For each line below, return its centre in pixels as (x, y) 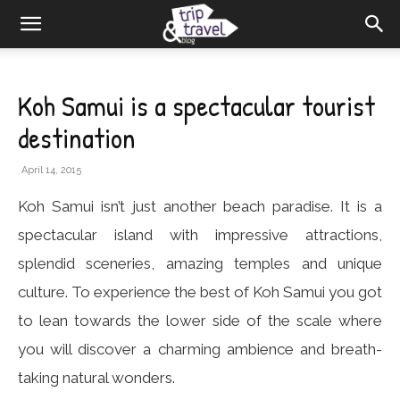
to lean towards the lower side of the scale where (200, 321)
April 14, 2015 (51, 170)
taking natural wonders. (96, 378)
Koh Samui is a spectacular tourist (196, 106)
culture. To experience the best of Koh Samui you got (200, 292)
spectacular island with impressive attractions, (200, 235)
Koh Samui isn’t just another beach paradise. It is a (200, 206)
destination (77, 138)
